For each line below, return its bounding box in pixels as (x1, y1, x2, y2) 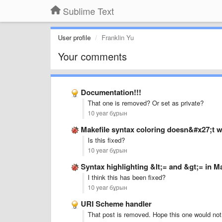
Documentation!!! (81, 87, 141, 98)
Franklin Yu (102, 33, 134, 42)
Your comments (58, 49, 127, 63)
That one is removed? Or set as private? (88, 98, 204, 108)
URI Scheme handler (81, 198, 152, 209)
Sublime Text (63, 4, 114, 17)
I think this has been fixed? (88, 172, 166, 182)
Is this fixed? (88, 135, 125, 145)
